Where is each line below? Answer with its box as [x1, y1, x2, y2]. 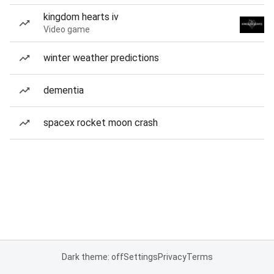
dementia [43, 84, 84, 96]
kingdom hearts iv [43, 11, 119, 23]
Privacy [157, 252, 187, 262]
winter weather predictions [43, 52, 159, 64]
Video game [43, 24, 90, 34]
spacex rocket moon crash [43, 117, 158, 128]
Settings [123, 252, 158, 262]
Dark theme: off [61, 252, 124, 262]
